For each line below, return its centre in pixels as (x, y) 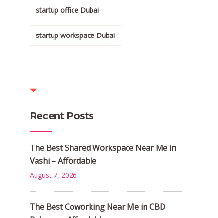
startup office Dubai (67, 10)
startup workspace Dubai (75, 35)
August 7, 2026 (53, 175)
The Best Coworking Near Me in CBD (98, 207)
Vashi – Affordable (63, 161)
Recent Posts (62, 116)
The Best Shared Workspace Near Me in (103, 148)
